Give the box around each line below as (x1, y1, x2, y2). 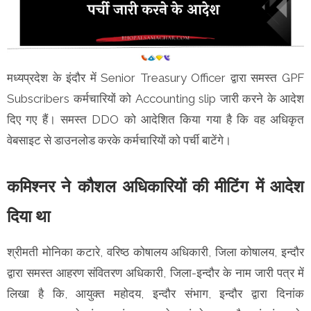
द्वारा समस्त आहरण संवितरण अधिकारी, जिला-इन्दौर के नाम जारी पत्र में (7, 265, 304, 280)
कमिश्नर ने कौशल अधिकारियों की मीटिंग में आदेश (7, 176, 304, 196)
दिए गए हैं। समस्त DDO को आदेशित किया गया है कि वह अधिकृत (7, 112, 304, 126)
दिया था (7, 205, 50, 226)
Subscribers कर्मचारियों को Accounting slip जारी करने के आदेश (7, 91, 304, 106)
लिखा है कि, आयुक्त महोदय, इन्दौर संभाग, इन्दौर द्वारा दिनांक (7, 286, 304, 301)
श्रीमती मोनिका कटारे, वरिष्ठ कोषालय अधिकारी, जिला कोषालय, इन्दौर (7, 244, 304, 259)
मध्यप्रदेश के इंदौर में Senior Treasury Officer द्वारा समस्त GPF (7, 70, 304, 85)
